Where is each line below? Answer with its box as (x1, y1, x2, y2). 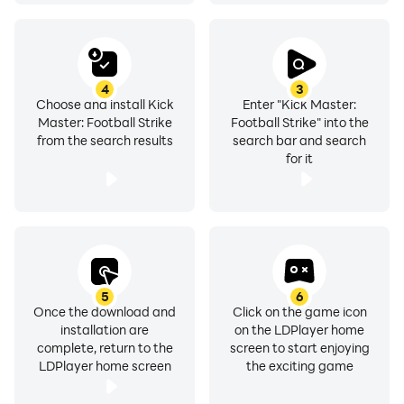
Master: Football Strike (37, 114, 172, 131)
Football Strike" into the (230, 114, 369, 131)
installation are (60, 321, 149, 338)
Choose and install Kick (35, 96, 174, 113)
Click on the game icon (232, 303, 367, 320)
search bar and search (233, 132, 366, 149)
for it (286, 150, 313, 167)
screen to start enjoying (229, 339, 370, 356)
